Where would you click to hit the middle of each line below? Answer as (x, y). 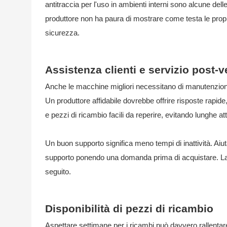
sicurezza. (62, 32)
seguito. (58, 171)
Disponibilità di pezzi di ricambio (129, 208)
